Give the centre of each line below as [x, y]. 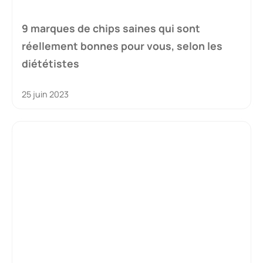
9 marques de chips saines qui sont [111, 28]
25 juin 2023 [45, 94]
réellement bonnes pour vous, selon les [122, 45]
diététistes [50, 63]
